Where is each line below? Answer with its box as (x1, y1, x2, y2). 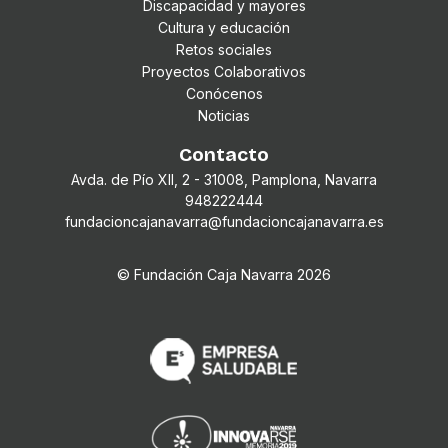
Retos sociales (176, 41, 272, 59)
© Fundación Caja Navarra (117, 266, 297, 284)
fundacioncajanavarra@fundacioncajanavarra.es (64, 213, 384, 231)
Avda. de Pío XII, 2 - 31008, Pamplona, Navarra (71, 171, 377, 189)
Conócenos (185, 85, 263, 103)
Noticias (198, 107, 250, 125)
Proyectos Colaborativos (142, 63, 306, 81)
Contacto (179, 143, 269, 167)
